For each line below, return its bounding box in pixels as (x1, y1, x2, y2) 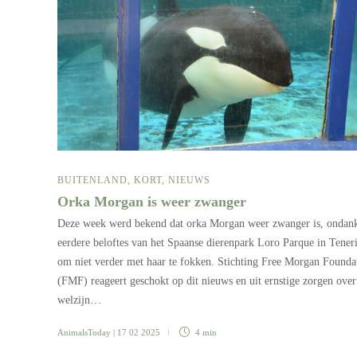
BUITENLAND (57, 175, 127, 186)
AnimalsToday (57, 328, 111, 338)
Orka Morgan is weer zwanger (57, 194, 250, 210)
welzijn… (57, 294, 101, 307)
